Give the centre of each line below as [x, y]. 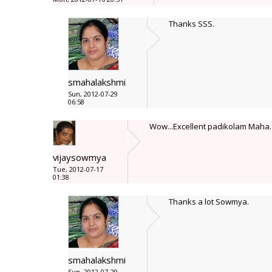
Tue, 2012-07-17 [78, 169]
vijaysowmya [80, 157]
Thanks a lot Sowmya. [209, 202]
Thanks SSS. [192, 24]
